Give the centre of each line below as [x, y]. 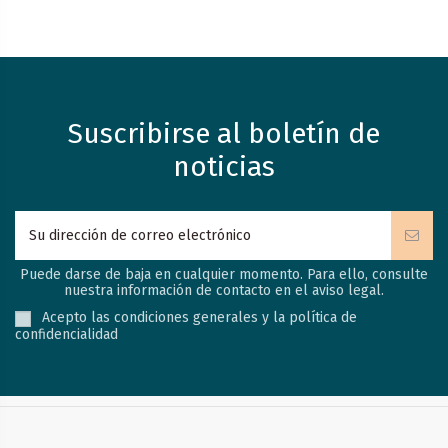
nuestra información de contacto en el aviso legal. [224, 291]
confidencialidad [66, 334]
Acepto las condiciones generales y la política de [199, 318]
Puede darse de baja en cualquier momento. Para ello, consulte [224, 275]
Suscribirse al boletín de [224, 134]
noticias [224, 167]
